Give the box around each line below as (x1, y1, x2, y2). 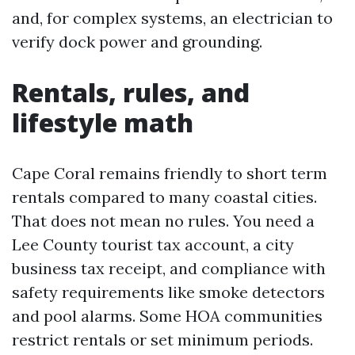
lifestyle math (12, 105, 193, 139)
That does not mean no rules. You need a (12, 211, 315, 231)
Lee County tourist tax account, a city (12, 235, 294, 254)
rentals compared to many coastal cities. (12, 187, 317, 207)
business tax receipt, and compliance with (12, 258, 326, 278)
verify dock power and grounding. (12, 32, 262, 52)
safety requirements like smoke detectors (12, 282, 325, 302)
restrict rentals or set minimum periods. (12, 330, 313, 349)
